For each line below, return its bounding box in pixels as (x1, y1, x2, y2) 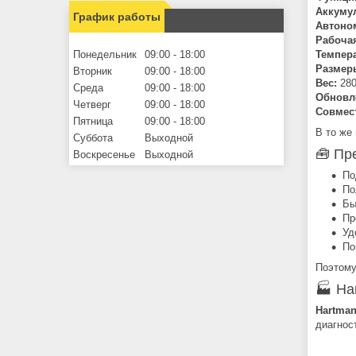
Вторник (73, 64, 112, 77)
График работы (73, 10, 161, 23)
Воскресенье (73, 148, 135, 161)
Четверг (73, 98, 111, 110)
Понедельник (73, 48, 137, 60)
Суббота (73, 131, 113, 144)
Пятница (73, 114, 113, 127)
